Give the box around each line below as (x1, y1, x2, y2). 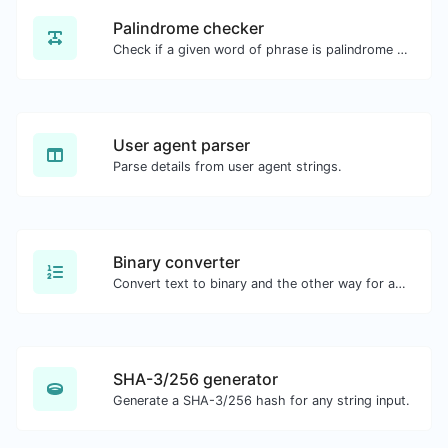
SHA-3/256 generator (113, 369, 278, 389)
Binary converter (113, 252, 240, 272)
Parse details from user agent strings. (113, 159, 342, 174)
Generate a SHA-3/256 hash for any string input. (113, 393, 410, 408)
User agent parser (113, 135, 250, 155)
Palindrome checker (113, 18, 264, 38)
